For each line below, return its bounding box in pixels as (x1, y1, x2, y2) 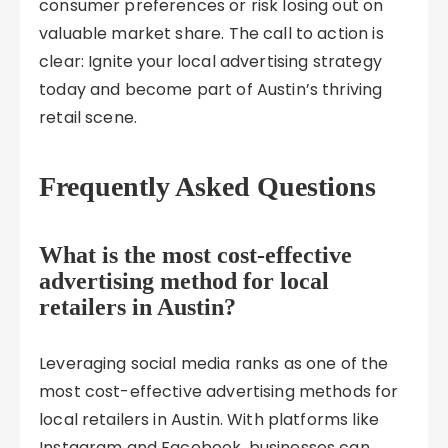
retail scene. (39, 106, 138, 129)
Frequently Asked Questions (39, 171, 377, 202)
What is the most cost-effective (39, 242, 353, 268)
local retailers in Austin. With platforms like (39, 408, 379, 431)
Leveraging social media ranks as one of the (39, 352, 389, 375)
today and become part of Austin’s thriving (39, 78, 383, 101)
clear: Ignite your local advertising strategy (39, 50, 382, 73)
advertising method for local (39, 268, 330, 294)
